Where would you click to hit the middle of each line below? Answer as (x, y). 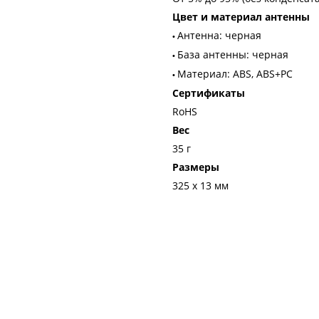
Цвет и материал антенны (241, 17)
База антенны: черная (233, 54)
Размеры (196, 167)
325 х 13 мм (200, 185)
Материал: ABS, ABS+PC (235, 74)
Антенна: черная (219, 35)
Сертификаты (209, 93)
